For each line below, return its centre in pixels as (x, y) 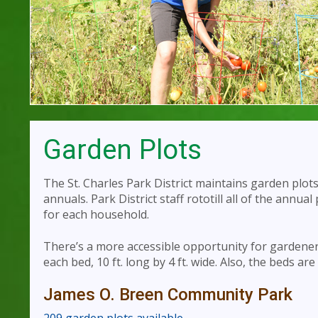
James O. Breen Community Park (168, 294)
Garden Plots (122, 150)
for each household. (96, 215)
